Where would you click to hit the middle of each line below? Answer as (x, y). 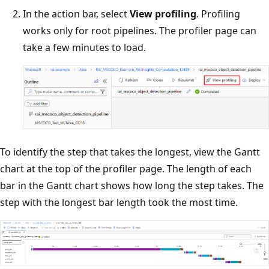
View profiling (163, 14)
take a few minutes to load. (84, 47)
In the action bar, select (76, 14)
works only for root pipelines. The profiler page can (140, 30)
